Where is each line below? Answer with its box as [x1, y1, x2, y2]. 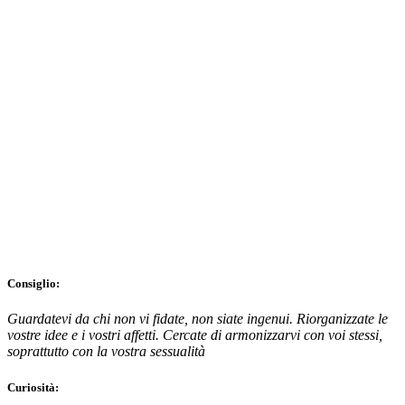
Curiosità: [7, 380, 59, 394]
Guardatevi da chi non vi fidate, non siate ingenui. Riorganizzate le [7, 311, 388, 327]
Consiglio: [7, 277, 60, 291]
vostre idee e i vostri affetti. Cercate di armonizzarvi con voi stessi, [7, 327, 382, 344]
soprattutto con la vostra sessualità [7, 344, 205, 360]
